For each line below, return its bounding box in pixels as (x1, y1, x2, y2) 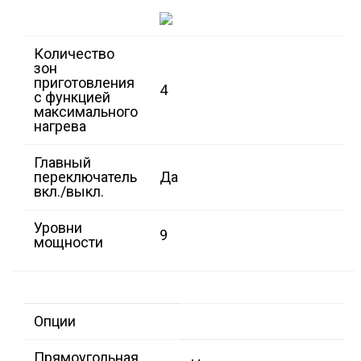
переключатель (34, 168, 137, 186)
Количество (34, 45, 114, 63)
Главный (34, 154, 91, 172)
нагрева (34, 118, 86, 135)
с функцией (34, 89, 110, 106)
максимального (34, 103, 138, 121)
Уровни (34, 219, 82, 237)
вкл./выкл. (34, 183, 104, 201)
